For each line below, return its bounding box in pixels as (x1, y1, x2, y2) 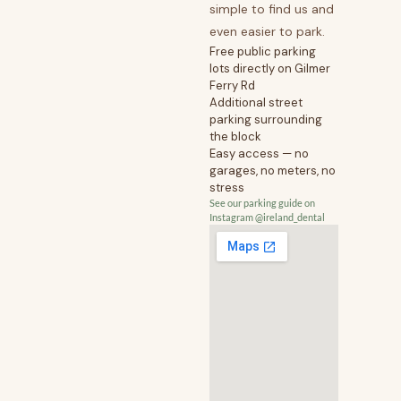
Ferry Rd (209, 78, 255, 94)
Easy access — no (209, 146, 309, 162)
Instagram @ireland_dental (209, 211, 325, 224)
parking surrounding (209, 112, 322, 128)
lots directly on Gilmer (209, 61, 330, 77)
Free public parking (209, 44, 316, 60)
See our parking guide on (209, 197, 315, 209)
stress (209, 180, 244, 196)
